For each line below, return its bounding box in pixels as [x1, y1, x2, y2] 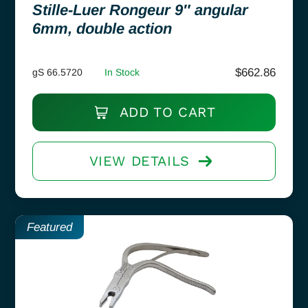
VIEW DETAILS [89, 152, 190, 169]
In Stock [104, 66, 140, 78]
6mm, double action [32, 19, 172, 37]
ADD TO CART [115, 103, 216, 120]
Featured [27, 220, 72, 234]
